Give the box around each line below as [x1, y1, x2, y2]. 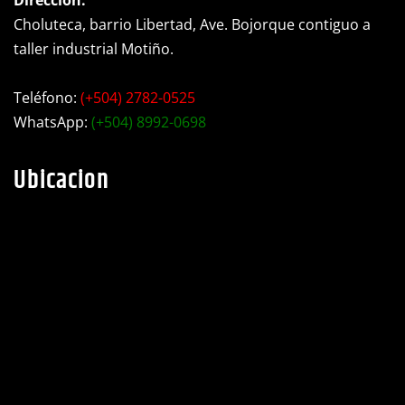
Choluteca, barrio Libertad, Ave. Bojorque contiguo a [14, 5, 371, 26]
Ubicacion [14, 153, 109, 192]
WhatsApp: [14, 103, 91, 124]
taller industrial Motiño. [14, 30, 174, 51]
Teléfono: [14, 79, 80, 99]
